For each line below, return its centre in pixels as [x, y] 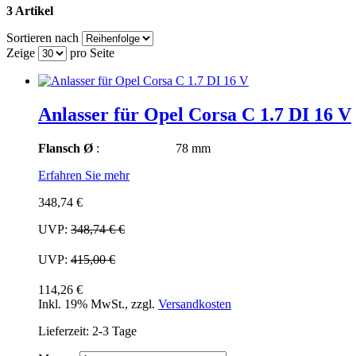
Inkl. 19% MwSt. [81, 304]
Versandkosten [195, 304]
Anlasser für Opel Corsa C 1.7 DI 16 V [195, 114]
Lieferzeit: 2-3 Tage [87, 331]
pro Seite [91, 52]
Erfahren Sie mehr [84, 175]
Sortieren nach [43, 37]
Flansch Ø [66, 148]
